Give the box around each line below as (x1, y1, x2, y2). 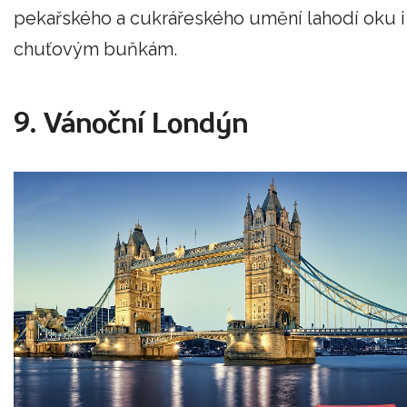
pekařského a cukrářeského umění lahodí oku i (14, 7, 405, 30)
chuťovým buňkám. (14, 38, 177, 61)
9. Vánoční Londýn (14, 111, 248, 140)
